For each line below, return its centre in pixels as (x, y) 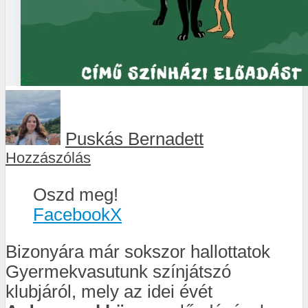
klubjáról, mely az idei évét (109, 292)
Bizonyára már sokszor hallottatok (138, 252)
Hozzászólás (48, 158)
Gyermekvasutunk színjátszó (118, 272)
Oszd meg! (76, 194)
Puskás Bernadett (134, 139)
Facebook (71, 214)
